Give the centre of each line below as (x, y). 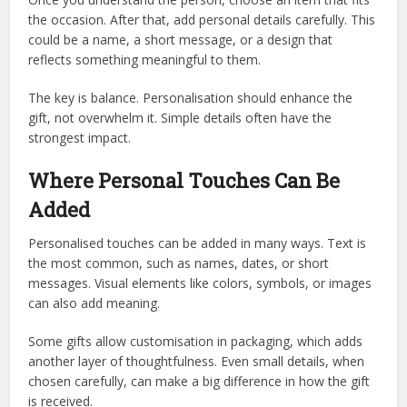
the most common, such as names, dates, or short (179, 263)
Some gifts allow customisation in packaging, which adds (196, 341)
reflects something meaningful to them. (145, 59)
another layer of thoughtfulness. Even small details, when (197, 361)
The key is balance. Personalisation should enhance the (191, 97)
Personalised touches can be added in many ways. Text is (198, 243)
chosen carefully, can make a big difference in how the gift (199, 381)
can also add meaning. (94, 303)
